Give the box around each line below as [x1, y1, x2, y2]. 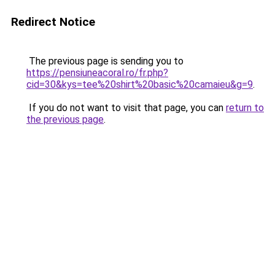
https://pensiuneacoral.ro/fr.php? [26, 67, 168, 79]
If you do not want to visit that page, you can [26, 102, 226, 114]
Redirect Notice [11, 15, 95, 29]
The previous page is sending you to [26, 55, 184, 67]
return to [226, 102, 264, 114]
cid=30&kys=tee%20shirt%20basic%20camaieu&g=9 [26, 79, 253, 90]
